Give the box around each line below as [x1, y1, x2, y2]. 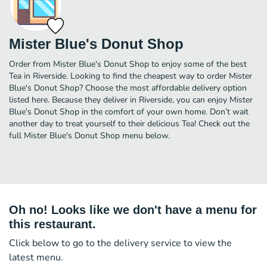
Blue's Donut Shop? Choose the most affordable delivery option [9, 82, 247, 94]
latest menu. [9, 250, 63, 264]
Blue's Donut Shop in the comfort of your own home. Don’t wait [9, 105, 249, 117]
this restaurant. [9, 217, 96, 231]
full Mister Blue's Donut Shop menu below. [9, 129, 170, 141]
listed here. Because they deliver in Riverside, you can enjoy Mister [9, 94, 253, 105]
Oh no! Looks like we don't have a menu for [9, 203, 257, 216]
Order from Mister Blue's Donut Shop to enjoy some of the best [9, 58, 247, 70]
